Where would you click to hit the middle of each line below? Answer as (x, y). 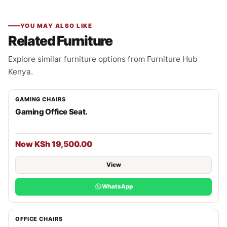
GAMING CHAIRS (41, 99)
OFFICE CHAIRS (39, 219)
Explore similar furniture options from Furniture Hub (103, 59)
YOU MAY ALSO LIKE (56, 26)
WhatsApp (117, 186)
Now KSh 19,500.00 (54, 144)
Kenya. (21, 71)
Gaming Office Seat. (51, 111)
